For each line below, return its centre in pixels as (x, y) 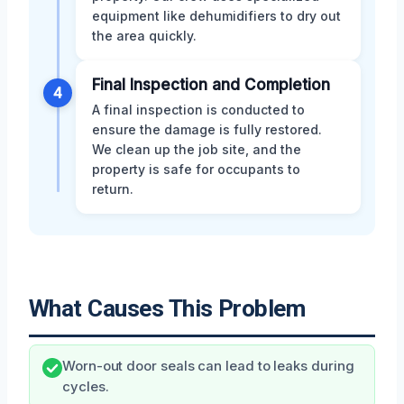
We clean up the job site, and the (197, 150)
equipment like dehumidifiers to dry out (216, 16)
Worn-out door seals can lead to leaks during (208, 367)
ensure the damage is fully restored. (207, 130)
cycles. (86, 387)
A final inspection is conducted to (198, 110)
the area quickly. (144, 36)
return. (113, 189)
